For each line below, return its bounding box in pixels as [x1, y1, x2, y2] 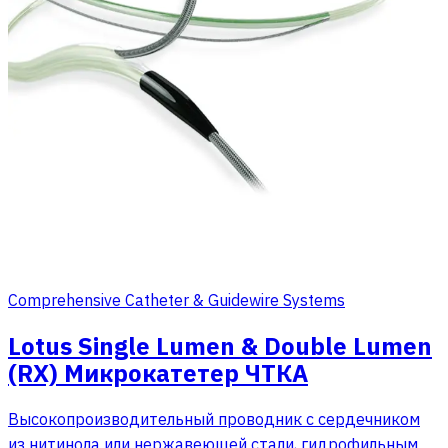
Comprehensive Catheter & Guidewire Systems [8, 289, 345, 310]
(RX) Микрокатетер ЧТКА [8, 356, 308, 389]
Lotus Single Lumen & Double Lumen [8, 329, 432, 362]
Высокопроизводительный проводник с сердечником [8, 408, 420, 429]
